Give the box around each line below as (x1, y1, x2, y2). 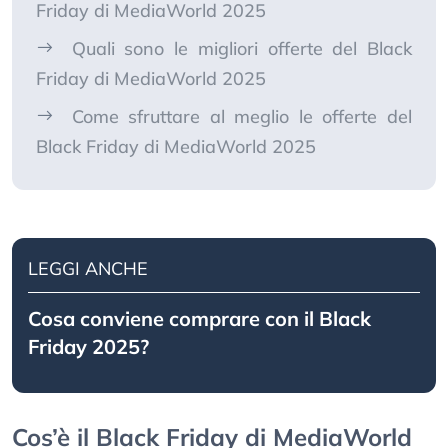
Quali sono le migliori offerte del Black (71, 37, 413, 61)
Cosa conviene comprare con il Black (28, 306, 371, 332)
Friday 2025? (28, 334, 149, 360)
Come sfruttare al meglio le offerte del (71, 105, 413, 129)
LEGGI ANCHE (28, 257, 148, 281)
